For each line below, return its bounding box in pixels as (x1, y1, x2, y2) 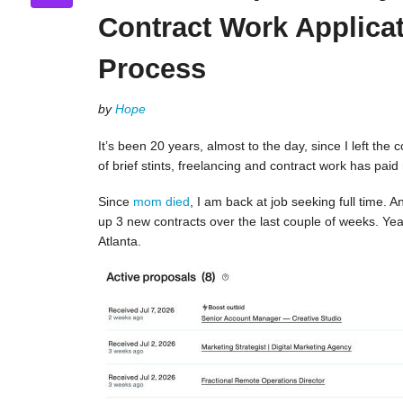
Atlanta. (97, 233, 141, 248)
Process (97, 53, 206, 85)
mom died (132, 193, 190, 209)
